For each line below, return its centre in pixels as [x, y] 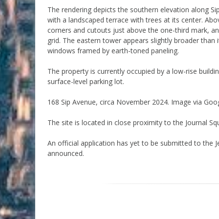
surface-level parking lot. [86, 81]
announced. [66, 153]
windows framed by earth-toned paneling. [113, 50]
